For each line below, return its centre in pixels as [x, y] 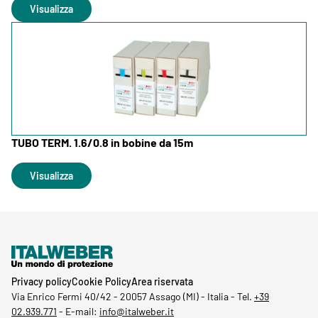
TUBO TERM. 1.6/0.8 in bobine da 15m [102, 143]
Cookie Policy [102, 281]
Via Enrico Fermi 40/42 [61, 296]
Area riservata [162, 281]
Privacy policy [42, 281]
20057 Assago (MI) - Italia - [179, 296]
